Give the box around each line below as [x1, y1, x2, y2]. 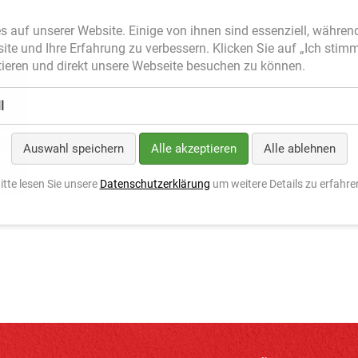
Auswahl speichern [22, 141, 124, 156]
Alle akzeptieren [150, 141, 237, 156]
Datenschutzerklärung [99, 177, 210, 190]
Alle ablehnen [263, 141, 336, 156]
